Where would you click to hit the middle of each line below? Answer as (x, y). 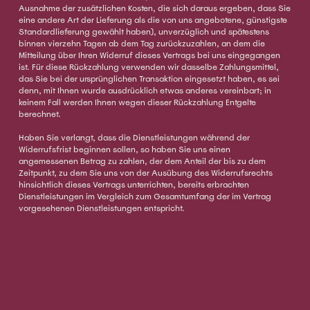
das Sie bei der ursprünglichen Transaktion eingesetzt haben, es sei (149, 79)
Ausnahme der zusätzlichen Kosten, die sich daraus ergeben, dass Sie (154, 9)
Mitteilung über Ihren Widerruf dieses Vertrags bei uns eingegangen (149, 56)
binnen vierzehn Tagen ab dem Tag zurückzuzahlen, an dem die (142, 44)
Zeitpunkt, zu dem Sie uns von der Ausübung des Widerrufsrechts (145, 173)
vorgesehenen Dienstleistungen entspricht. (101, 209)
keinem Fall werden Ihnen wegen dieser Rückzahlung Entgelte (137, 103)
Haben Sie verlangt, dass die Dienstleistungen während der (134, 138)
